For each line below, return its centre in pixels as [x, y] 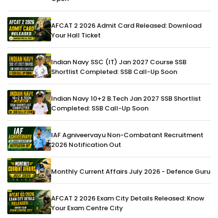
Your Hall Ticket [76, 35]
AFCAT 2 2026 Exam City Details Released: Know [128, 198]
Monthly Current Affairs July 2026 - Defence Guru [131, 171]
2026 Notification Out [86, 145]
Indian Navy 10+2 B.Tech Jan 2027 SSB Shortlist [126, 98]
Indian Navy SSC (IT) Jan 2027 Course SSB [119, 62]
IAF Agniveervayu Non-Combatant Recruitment [127, 135]
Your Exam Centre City [87, 208]
